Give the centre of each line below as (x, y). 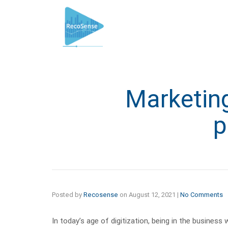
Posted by (68, 194)
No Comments (202, 194)
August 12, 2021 (152, 194)
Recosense (101, 194)
